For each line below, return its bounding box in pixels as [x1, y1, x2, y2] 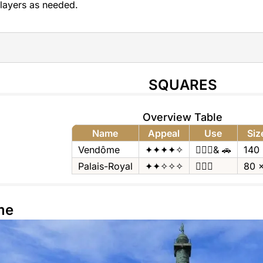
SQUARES [148, 76, 217, 93]
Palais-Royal [77, 160, 133, 172]
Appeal [148, 127, 180, 139]
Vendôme [77, 143, 120, 156]
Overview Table [143, 110, 223, 123]
